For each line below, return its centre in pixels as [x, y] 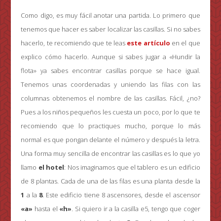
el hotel [51, 167]
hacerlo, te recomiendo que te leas [74, 43]
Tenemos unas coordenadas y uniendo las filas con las [110, 85]
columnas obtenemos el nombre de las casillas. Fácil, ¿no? [110, 98]
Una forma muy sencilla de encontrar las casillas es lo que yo [110, 154]
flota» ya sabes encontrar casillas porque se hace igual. [110, 71]
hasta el [46, 209]
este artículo [148, 43]
